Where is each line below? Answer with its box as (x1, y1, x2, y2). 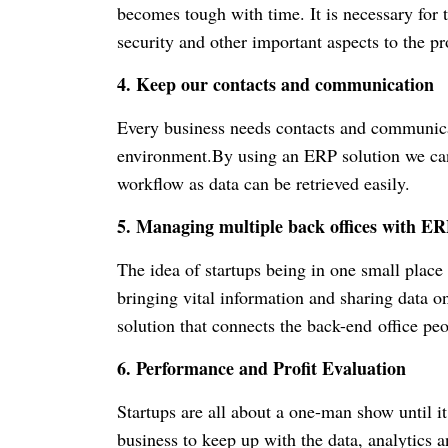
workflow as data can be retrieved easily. (117, 171, 410, 196)
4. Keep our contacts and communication (117, 71, 434, 98)
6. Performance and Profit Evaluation (117, 355, 406, 382)
